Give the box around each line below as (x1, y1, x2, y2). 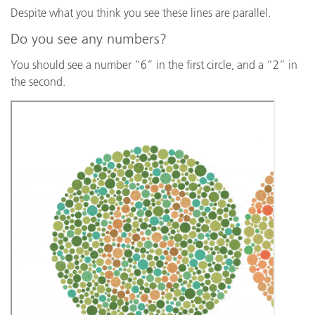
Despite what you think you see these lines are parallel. (11, 6, 271, 20)
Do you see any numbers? (11, 30, 167, 47)
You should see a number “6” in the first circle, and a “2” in (11, 58, 297, 72)
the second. (11, 75, 65, 89)
